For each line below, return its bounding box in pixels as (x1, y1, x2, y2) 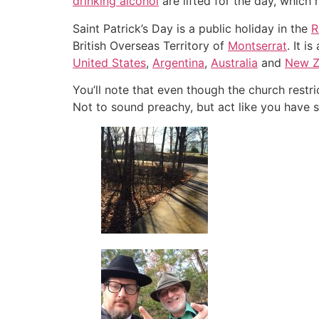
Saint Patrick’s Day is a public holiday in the (73, 21, 311, 36)
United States (73, 55, 146, 70)
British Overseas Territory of (73, 38, 228, 53)
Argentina (152, 55, 204, 70)
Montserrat (228, 38, 287, 53)
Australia (211, 55, 258, 70)
